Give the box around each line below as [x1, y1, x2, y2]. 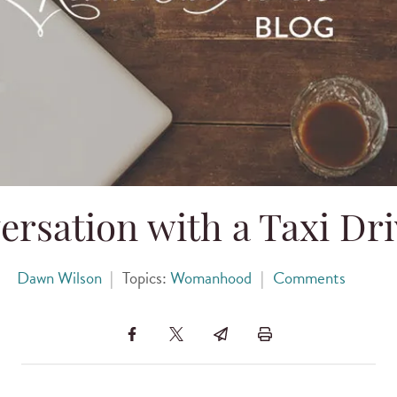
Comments [272, 264, 346, 291]
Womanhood [170, 264, 252, 291]
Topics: [122, 264, 170, 291]
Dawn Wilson [16, 264, 102, 291]
